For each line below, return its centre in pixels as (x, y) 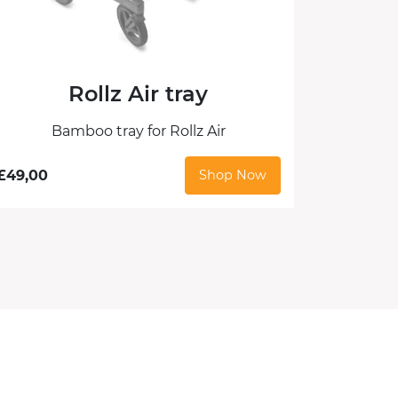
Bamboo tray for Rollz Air (138, 131)
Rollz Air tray (139, 94)
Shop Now (232, 175)
